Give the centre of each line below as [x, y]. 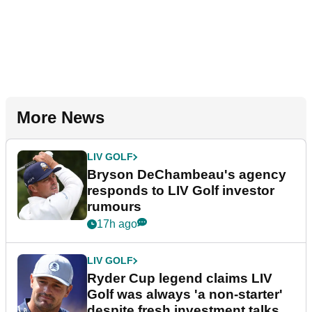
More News [61, 118]
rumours [114, 207]
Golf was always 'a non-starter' [185, 295]
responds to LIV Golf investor [181, 191]
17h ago [117, 224]
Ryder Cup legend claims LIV [180, 279]
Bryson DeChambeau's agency [187, 175]
